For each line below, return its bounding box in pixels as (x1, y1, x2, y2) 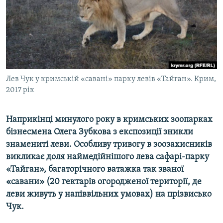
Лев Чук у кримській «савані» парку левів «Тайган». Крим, (6, 75, 216, 84)
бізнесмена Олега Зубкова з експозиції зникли (6, 127, 193, 137)
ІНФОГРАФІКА (18, 59, 56, 67)
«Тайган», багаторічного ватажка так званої (6, 165, 184, 175)
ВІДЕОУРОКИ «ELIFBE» (18, 5, 83, 13)
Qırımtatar (9, 31, 48, 40)
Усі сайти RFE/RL (17, 104, 82, 114)
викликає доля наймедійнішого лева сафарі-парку (6, 152, 209, 162)
